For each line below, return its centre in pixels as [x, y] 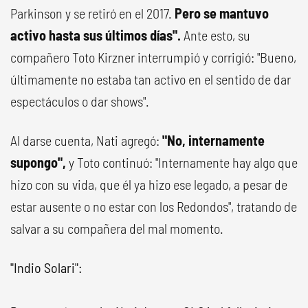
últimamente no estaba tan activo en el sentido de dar [151, 79]
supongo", [40, 162]
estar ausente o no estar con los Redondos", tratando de [154, 206]
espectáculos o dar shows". [80, 101]
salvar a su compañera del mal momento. [117, 228]
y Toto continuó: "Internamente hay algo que [183, 162]
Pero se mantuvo [222, 13]
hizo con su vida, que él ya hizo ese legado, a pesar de [149, 184]
